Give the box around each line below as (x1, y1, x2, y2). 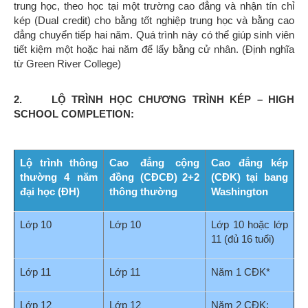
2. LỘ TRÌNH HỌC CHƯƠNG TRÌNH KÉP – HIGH (14, 93, 294, 106)
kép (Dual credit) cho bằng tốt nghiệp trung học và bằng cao (14, 14, 294, 27)
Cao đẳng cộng (109, 157, 199, 169)
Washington (211, 186, 268, 198)
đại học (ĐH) (20, 186, 80, 198)
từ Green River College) (14, 58, 121, 70)
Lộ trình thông (20, 157, 98, 169)
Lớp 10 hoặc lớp (211, 219, 288, 231)
